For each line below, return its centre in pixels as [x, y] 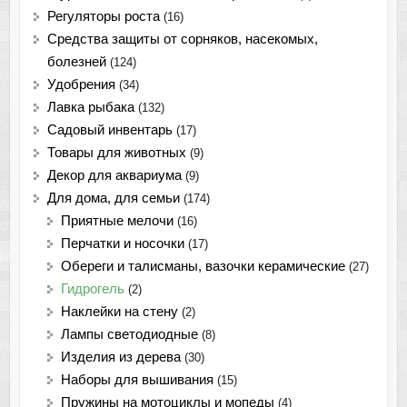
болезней [76, 62]
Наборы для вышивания [137, 380]
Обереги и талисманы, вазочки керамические [203, 267]
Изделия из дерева [120, 357]
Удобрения [81, 85]
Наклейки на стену [119, 312]
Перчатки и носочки [122, 244]
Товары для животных [116, 153]
